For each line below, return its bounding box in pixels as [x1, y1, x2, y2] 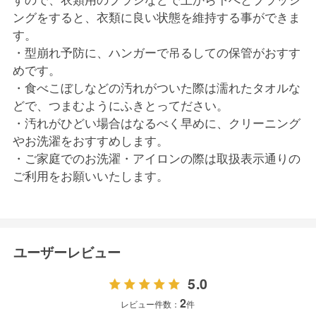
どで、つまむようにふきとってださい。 [12, 97, 229, 114]
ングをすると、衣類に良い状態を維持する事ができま [12, 8, 300, 26]
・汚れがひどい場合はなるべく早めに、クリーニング [12, 114, 300, 132]
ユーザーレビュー [13, 243, 121, 262]
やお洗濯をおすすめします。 [12, 132, 169, 150]
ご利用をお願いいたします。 [12, 167, 169, 185]
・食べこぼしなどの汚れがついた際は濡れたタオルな [12, 79, 300, 97]
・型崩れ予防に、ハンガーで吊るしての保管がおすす [12, 44, 300, 61]
